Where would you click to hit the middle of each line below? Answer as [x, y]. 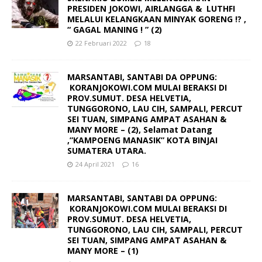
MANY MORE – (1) [103, 251]
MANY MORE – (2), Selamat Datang [140, 130]
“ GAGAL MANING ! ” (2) [115, 30]
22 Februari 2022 [101, 43]
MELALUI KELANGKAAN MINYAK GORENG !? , [157, 19]
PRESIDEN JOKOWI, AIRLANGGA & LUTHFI [152, 9]
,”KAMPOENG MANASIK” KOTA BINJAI [142, 140]
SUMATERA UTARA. [107, 151]
